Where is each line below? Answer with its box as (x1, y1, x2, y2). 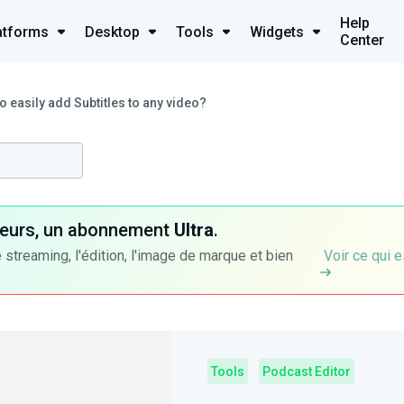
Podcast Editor (262, 364, 351, 379)
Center (340, 32, 384, 49)
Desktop (85, 23, 140, 41)
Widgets (250, 23, 304, 41)
